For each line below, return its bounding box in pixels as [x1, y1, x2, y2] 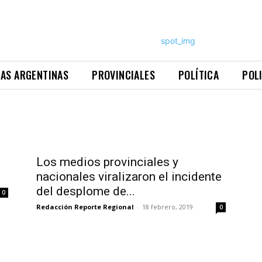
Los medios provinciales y [36, 155, 178, 170]
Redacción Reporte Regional [36, 202, 134, 212]
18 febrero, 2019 [142, 202, 193, 212]
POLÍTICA [178, 67, 219, 82]
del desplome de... [36, 184, 135, 199]
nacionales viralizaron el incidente [36, 170, 222, 184]
